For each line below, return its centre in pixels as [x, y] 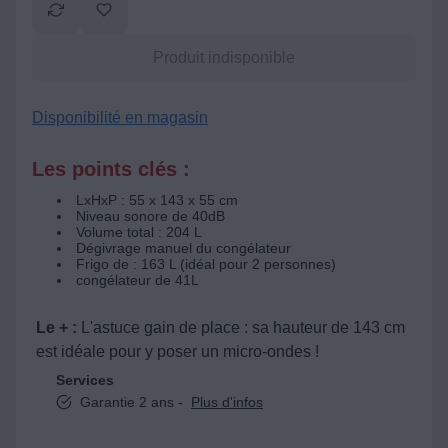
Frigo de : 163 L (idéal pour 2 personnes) [206, 263]
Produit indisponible [224, 57]
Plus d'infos [227, 401]
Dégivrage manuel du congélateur [183, 247]
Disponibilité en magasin [120, 117]
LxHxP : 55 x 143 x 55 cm [157, 199]
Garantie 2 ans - [131, 401]
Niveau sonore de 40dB [150, 215]
